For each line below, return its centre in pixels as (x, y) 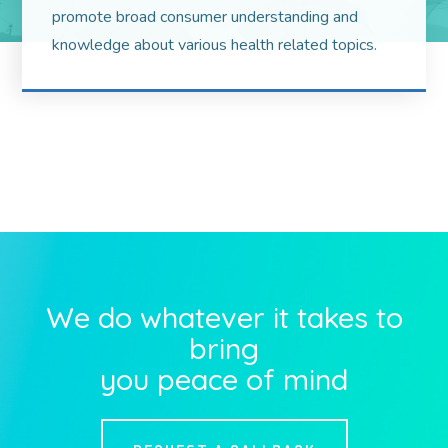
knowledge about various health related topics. (215, 45)
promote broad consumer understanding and (205, 17)
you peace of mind (224, 379)
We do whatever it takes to (224, 317)
